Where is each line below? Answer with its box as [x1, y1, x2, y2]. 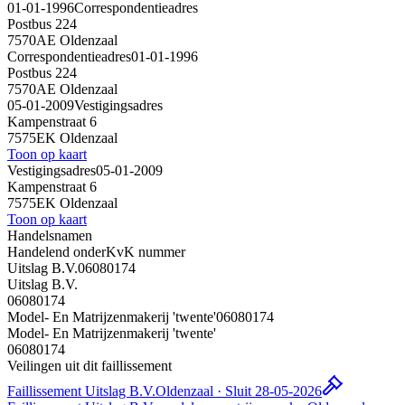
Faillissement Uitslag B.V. [7, 382, 155, 399]
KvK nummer [106, 243, 185, 259]
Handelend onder [7, 243, 106, 259]
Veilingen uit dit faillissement [7, 357, 172, 373]
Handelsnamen [7, 227, 92, 243]
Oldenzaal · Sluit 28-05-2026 [155, 382, 322, 399]
